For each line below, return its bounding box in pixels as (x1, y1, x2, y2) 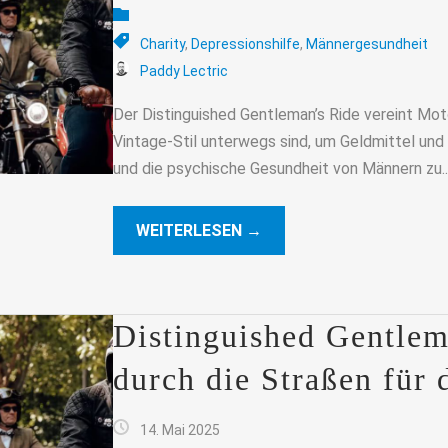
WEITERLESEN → (135, 220, 262, 240)
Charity (139, 35, 185, 52)
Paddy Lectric (139, 62, 228, 79)
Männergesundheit (305, 35, 428, 52)
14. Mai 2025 (139, 421, 220, 438)
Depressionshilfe (190, 35, 300, 52)
